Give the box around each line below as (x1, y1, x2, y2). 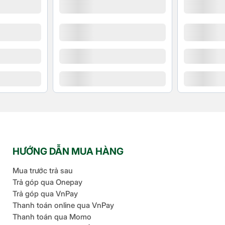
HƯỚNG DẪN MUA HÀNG (13, 145, 124, 157)
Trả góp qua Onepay (13, 177, 83, 187)
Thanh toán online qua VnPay (13, 200, 115, 210)
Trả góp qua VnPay (13, 188, 78, 198)
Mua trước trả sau (13, 165, 73, 175)
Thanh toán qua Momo (13, 211, 92, 221)
